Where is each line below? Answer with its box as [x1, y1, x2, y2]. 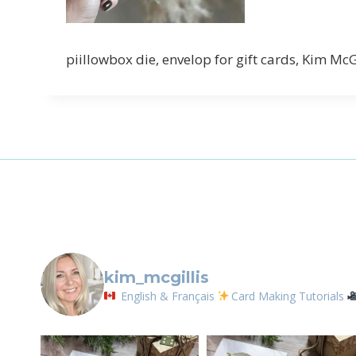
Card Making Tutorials [231, 288, 347, 304]
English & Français [118, 288, 215, 304]
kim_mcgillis [104, 267, 209, 287]
